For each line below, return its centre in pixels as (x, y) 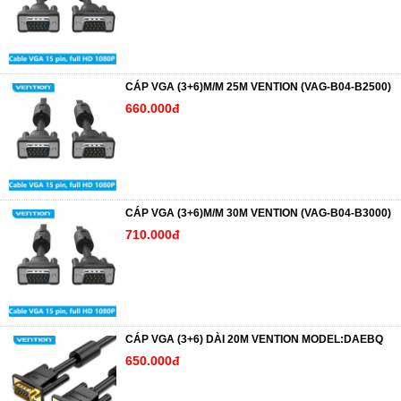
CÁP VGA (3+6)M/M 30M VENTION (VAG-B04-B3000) (258, 213)
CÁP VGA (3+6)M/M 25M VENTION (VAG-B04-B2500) (258, 87)
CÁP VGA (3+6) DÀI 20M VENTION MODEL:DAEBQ (254, 339)
